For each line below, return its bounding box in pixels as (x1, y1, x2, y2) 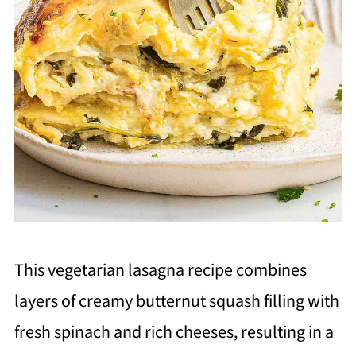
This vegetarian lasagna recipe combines (14, 257, 307, 284)
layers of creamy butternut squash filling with (14, 288, 339, 315)
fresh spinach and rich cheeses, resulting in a (14, 319, 334, 346)
